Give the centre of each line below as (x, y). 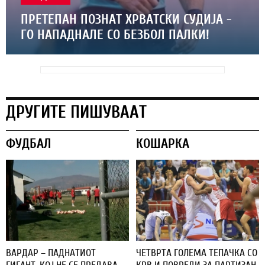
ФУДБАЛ (29, 144)
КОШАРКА (163, 144)
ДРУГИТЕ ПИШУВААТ (76, 112)
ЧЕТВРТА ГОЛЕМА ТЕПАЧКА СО (197, 253)
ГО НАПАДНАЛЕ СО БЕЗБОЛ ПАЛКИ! (115, 35)
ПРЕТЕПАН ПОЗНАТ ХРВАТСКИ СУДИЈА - (126, 20)
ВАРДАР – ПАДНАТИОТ (51, 253)
